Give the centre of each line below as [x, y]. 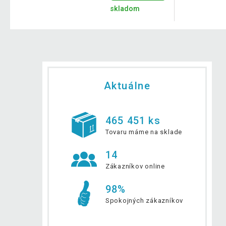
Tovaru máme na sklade [144, 132]
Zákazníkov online [135, 166]
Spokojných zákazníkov [144, 200]
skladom [125, 9]
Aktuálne [127, 86]
